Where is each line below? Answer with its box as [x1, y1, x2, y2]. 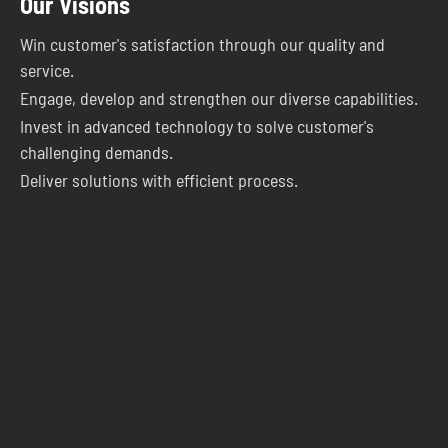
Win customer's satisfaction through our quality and [20, 32, 385, 55]
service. [20, 58, 74, 81]
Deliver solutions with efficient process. [20, 168, 298, 191]
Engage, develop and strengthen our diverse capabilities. [20, 86, 418, 109]
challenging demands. [20, 140, 173, 163]
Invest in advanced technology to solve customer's [20, 114, 374, 137]
